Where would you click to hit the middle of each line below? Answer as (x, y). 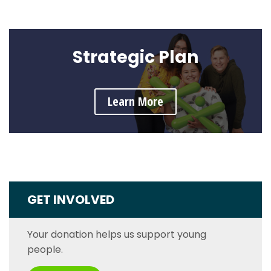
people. (45, 249)
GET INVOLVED (71, 199)
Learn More (135, 101)
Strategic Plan (135, 57)
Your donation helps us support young (117, 234)
